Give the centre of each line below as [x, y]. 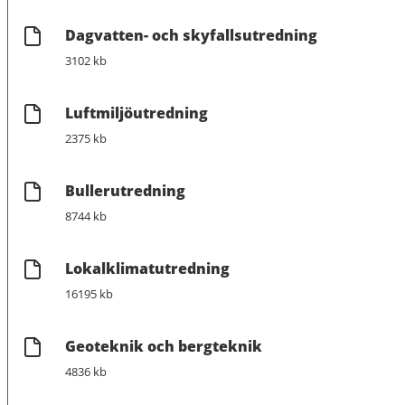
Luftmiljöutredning [137, 113]
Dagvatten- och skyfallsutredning [191, 35]
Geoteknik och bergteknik [164, 346]
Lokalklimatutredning [147, 268]
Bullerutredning [125, 190]
